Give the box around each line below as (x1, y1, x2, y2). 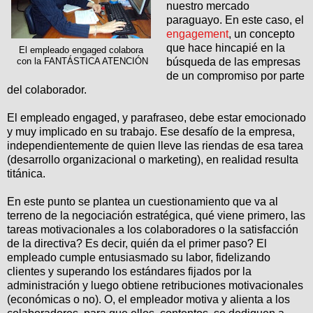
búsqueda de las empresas (166, 56, 300, 68)
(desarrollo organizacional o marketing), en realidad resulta (7, 154, 298, 166)
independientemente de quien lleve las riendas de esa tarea (7, 140, 303, 152)
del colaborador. (7, 84, 87, 96)
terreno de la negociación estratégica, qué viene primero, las (7, 210, 305, 222)
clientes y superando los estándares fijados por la (7, 265, 252, 278)
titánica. (7, 168, 45, 180)
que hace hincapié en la (166, 42, 285, 54)
